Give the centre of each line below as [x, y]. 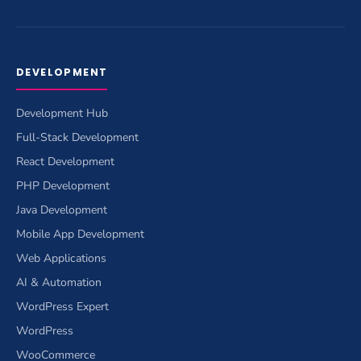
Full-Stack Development [77, 137]
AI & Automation [59, 282]
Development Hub [62, 113]
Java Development [62, 210]
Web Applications [61, 258]
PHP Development [63, 185]
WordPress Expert [62, 306]
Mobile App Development [80, 234]
